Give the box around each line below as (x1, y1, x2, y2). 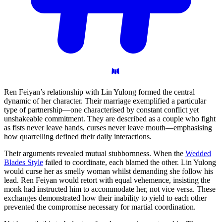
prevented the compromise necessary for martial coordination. (4, 202, 196, 211)
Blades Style (4, 158, 43, 166)
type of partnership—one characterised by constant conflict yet (4, 105, 199, 114)
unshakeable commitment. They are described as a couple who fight (4, 114, 216, 123)
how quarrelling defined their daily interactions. (4, 132, 152, 141)
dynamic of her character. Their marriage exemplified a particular (4, 96, 206, 105)
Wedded (185, 149, 211, 158)
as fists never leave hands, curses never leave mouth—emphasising (4, 123, 212, 132)
